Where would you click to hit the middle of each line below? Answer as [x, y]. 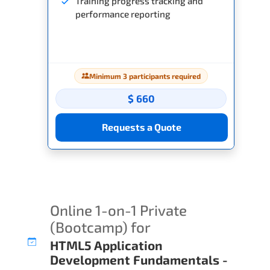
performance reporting [123, 14]
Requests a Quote [142, 127]
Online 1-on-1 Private [119, 210]
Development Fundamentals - [139, 259]
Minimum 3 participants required [145, 76]
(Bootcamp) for [101, 227]
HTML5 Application [107, 245]
